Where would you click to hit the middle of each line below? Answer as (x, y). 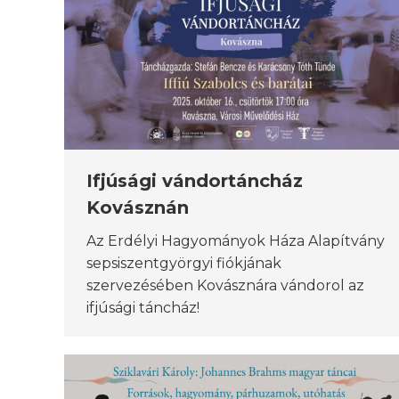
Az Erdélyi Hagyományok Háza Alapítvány (236, 241)
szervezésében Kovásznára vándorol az (225, 286)
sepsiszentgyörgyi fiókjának (184, 264)
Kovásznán (138, 208)
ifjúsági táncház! (143, 308)
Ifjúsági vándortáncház (195, 181)
